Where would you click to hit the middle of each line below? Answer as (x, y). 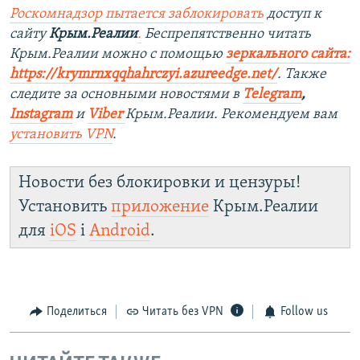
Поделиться (76, 312)
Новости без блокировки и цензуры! (160, 183)
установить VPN (61, 135)
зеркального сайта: (288, 55)
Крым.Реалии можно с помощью (118, 55)
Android (120, 231)
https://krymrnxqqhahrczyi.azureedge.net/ (143, 75)
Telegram (272, 95)
